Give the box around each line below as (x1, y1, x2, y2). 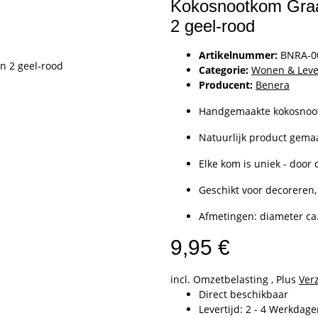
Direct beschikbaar (199, 287, 288, 301)
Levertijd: (199, 302, 246, 316)
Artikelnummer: (199, 48, 280, 62)
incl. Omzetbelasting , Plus (170, 272, 299, 286)
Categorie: (199, 62, 251, 77)
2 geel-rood (170, 16, 255, 35)
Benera (256, 77, 290, 92)
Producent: (199, 77, 253, 92)
